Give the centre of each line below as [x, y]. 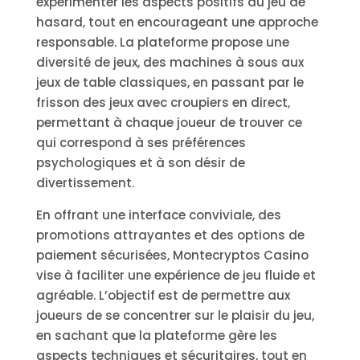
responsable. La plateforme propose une [162, 42]
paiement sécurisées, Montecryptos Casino [172, 255]
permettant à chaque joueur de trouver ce [169, 122]
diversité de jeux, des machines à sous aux [170, 62]
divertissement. [85, 182]
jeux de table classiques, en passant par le [170, 82]
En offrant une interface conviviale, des [158, 215]
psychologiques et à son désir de [140, 162]
